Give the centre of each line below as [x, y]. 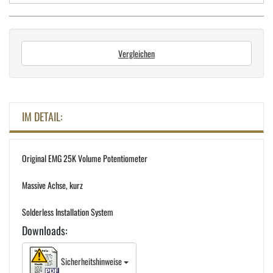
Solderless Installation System [68, 211]
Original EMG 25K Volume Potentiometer [85, 158]
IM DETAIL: [42, 116]
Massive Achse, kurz [52, 185]
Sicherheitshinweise [91, 261]
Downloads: [45, 230]
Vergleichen [136, 53]
